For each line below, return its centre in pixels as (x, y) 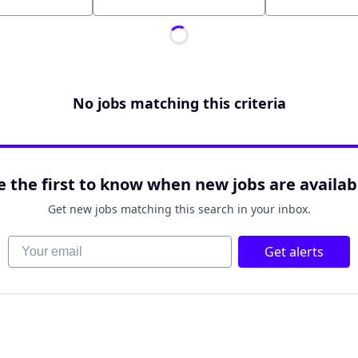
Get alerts (294, 252)
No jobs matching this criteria (179, 103)
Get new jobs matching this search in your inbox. (179, 209)
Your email (39, 244)
